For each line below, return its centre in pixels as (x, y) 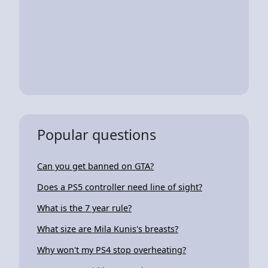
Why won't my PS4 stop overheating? (112, 249)
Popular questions (97, 134)
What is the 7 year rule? (84, 208)
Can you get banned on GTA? (95, 166)
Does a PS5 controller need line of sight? (120, 187)
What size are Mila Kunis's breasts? (108, 229)
